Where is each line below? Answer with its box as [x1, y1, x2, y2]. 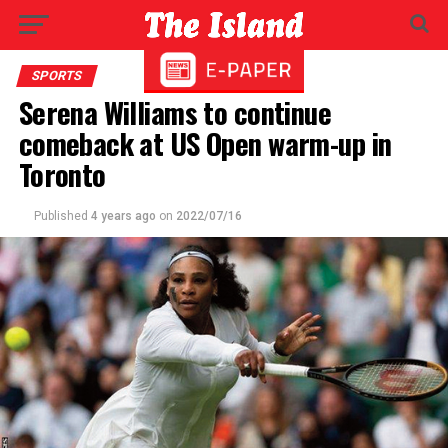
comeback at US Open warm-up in [18, 122, 392, 164]
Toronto [18, 153, 106, 195]
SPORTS [29, 68, 84, 83]
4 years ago [90, 209, 156, 223]
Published [33, 209, 88, 223]
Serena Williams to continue [18, 91, 332, 133]
